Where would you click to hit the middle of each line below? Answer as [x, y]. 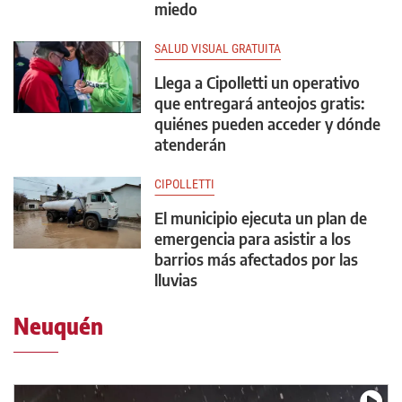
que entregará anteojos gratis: [259, 103]
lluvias [176, 280]
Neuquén [58, 326]
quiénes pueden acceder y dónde [267, 124]
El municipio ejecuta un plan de [261, 218]
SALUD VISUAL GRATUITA [218, 49]
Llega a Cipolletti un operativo [257, 83]
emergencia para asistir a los [253, 239]
